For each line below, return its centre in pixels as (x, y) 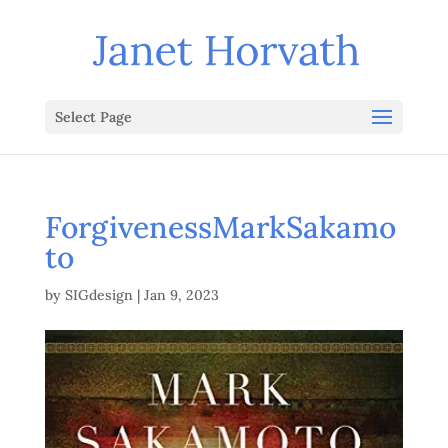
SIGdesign (98, 295)
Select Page (93, 117)
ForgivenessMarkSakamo (220, 227)
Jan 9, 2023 (181, 295)
